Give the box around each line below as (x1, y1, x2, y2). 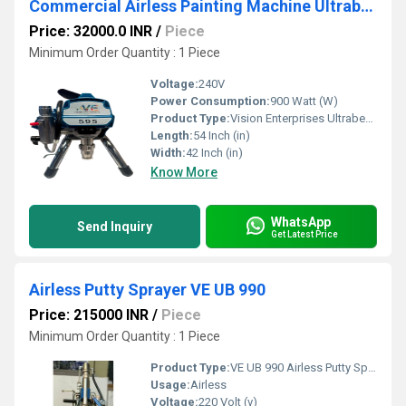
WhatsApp (271, 214, 331, 229)
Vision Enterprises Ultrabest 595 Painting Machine (230, 111, 365, 125)
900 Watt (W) (270, 94, 338, 108)
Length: (150, 129, 193, 142)
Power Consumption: (150, 94, 270, 108)
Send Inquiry (77, 219, 152, 234)
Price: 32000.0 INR (29, 23, 152, 40)
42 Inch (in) (186, 146, 243, 159)
